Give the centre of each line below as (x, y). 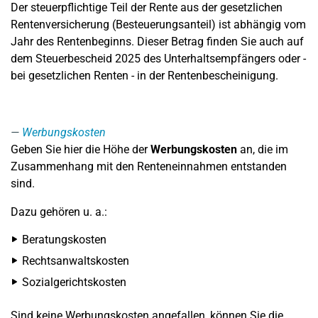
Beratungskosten (64, 240)
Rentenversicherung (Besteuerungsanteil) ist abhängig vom (158, 24)
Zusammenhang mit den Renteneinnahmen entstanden (149, 166)
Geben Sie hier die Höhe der (81, 149)
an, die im (263, 149)
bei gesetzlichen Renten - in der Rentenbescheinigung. (144, 76)
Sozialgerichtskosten (74, 282)
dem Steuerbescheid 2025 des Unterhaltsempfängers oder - (158, 59)
